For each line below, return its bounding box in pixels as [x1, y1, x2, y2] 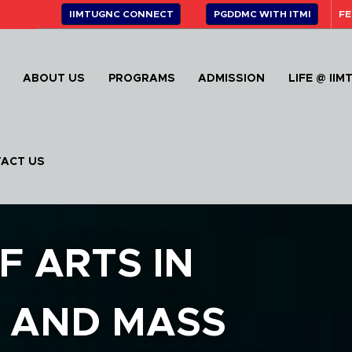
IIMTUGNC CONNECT [68, 9, 174, 19]
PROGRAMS [108, 73, 175, 84]
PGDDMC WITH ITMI [213, 9, 311, 19]
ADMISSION [198, 73, 266, 84]
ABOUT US [23, 73, 86, 84]
